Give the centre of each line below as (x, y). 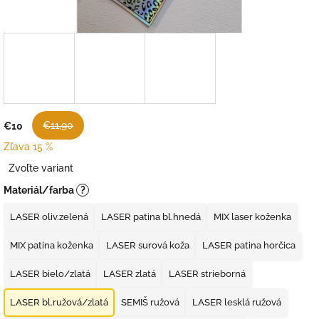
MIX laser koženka (252, 217)
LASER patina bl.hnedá (151, 217)
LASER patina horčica (249, 246)
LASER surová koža (148, 246)
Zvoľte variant (41, 168)
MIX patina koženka (52, 246)
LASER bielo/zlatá (50, 274)
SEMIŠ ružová (150, 303)
